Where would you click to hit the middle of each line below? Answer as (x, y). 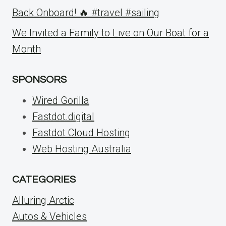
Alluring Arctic (43, 200)
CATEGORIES (44, 180)
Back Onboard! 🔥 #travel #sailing (86, 13)
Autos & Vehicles (49, 216)
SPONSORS (39, 80)
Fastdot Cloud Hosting (81, 133)
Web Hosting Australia (82, 149)
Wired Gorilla (61, 100)
